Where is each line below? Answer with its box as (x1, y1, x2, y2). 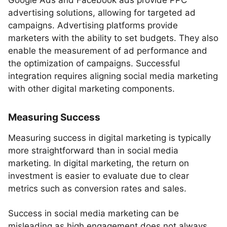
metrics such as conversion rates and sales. (8, 183, 186, 194)
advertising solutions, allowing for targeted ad (8, 8, 196, 18)
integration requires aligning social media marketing (8, 71, 218, 81)
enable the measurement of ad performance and (8, 46, 207, 56)
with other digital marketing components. (8, 84, 175, 94)
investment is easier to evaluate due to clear (8, 171, 189, 181)
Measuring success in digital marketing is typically (8, 133, 211, 143)
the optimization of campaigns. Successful (8, 58, 180, 68)
